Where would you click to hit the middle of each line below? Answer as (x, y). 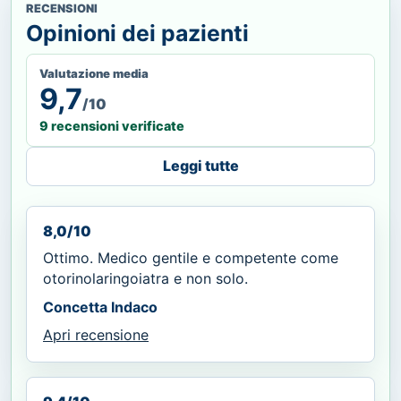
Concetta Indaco (100, 307)
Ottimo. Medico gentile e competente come (191, 257)
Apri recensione (96, 334)
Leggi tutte (200, 166)
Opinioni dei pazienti (137, 33)
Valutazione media (94, 73)
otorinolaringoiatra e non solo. (145, 278)
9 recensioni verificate (112, 125)
